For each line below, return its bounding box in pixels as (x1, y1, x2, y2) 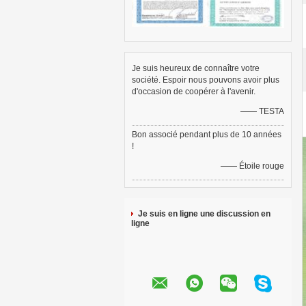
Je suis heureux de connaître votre (132, 64, 260, 73)
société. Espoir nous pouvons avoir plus (132, 75, 279, 85)
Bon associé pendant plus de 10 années (132, 130, 281, 139)
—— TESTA (240, 107, 284, 116)
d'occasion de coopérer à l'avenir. (132, 87, 255, 96)
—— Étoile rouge (221, 161, 284, 171)
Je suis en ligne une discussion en (138, 209, 270, 219)
